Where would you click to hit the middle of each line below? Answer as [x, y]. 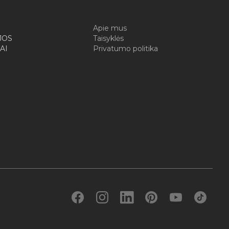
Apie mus [110, 28]
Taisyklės [108, 38]
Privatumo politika [125, 49]
